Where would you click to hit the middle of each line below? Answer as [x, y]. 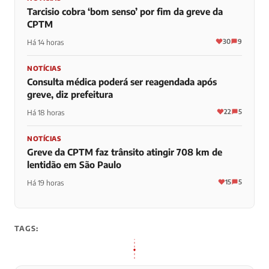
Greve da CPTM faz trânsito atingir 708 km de [125, 152]
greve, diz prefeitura [70, 95]
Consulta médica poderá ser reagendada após [122, 82]
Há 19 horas [45, 183]
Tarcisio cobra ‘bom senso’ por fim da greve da [125, 12]
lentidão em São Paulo [74, 165]
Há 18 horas [46, 113]
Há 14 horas [45, 43]
